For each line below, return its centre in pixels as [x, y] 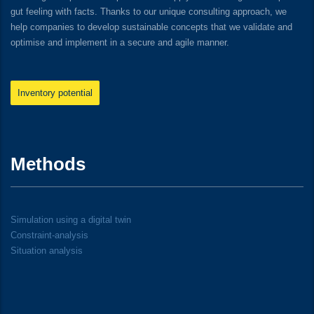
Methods [48, 164]
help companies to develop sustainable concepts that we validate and [151, 27]
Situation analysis [47, 251]
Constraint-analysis [49, 235]
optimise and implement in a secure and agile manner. [120, 43]
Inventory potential [55, 93]
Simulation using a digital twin [71, 220]
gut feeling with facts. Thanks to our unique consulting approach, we [149, 12]
